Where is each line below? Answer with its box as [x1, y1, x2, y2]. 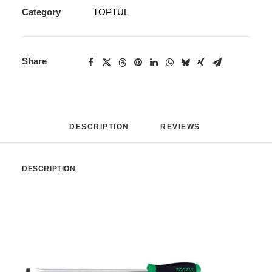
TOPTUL [93, 7, 129, 17]
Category [22, 7, 61, 17]
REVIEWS [160, 123, 203, 131]
